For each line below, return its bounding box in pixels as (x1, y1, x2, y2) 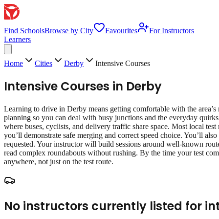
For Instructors (149, 26, 194, 35)
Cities (35, 59, 52, 67)
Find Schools (4, 26, 44, 35)
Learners (4, 35, 31, 44)
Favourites (105, 26, 137, 35)
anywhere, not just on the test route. (4, 157, 113, 166)
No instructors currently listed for (4, 197, 205, 214)
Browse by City (44, 26, 93, 35)
